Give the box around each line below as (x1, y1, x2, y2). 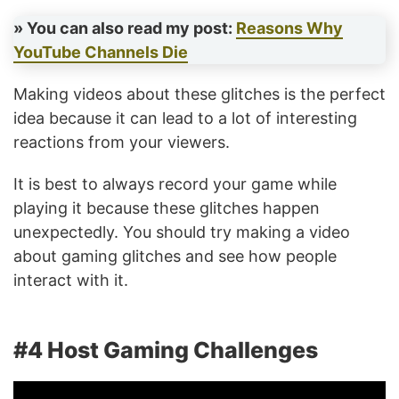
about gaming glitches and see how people (13, 247, 337, 266)
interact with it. (13, 271, 128, 290)
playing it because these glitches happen (13, 199, 320, 218)
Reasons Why (236, 19, 343, 38)
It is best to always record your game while (13, 175, 337, 194)
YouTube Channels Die (13, 43, 188, 62)
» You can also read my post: (13, 19, 236, 38)
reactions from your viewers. (13, 133, 234, 152)
